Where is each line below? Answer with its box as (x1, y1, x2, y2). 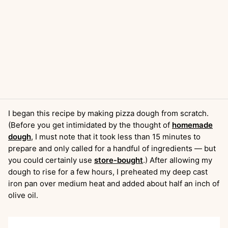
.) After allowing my (143, 155, 212, 165)
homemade (172, 120, 213, 130)
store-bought (94, 155, 143, 165)
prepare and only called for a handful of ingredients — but (8, 144, 216, 153)
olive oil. (8, 190, 40, 200)
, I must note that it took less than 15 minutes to (31, 132, 201, 141)
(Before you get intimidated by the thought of (8, 120, 172, 130)
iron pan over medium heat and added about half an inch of (8, 179, 219, 188)
